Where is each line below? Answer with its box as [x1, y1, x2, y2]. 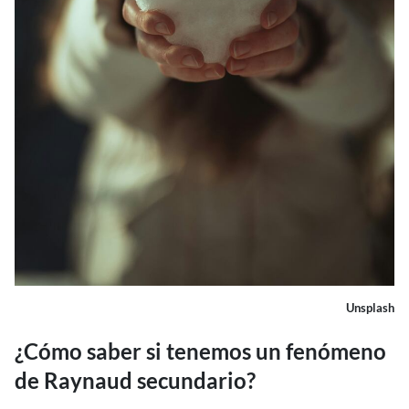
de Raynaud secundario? [15, 367, 256, 393]
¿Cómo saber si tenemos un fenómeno [15, 338, 386, 364]
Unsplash [346, 300, 394, 315]
